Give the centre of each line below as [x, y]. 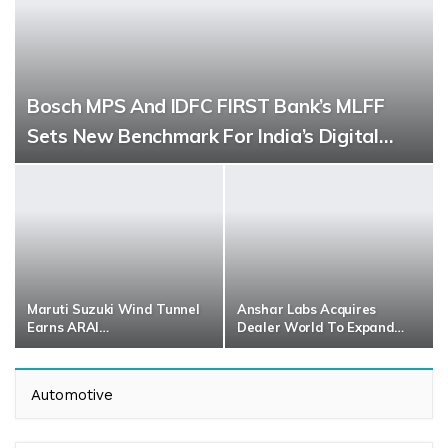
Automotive [72, 395]
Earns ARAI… [68, 327]
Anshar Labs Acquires [306, 309]
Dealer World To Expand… [321, 327]
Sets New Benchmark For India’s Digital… [210, 135]
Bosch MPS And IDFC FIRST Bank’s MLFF [206, 105]
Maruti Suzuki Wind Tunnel [113, 309]
